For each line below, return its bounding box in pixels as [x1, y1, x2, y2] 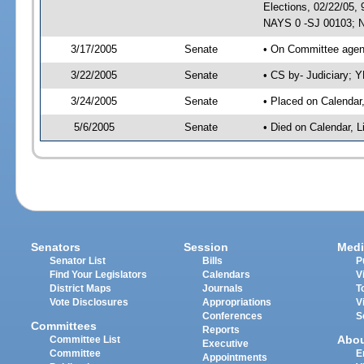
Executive [202, 339, 249, 349]
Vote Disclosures [50, 297, 129, 308]
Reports [202, 325, 240, 336]
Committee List [50, 334, 121, 344]
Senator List [50, 256, 106, 266]
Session [184, 240, 229, 254]
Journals [202, 284, 244, 294]
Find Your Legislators [50, 270, 148, 280]
